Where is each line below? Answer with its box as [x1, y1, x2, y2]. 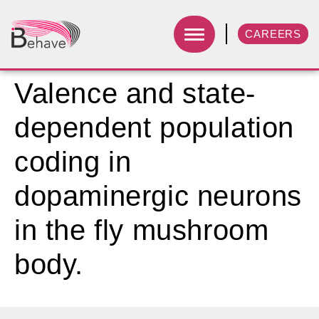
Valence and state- [14, 78, 256, 109]
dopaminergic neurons [14, 180, 303, 211]
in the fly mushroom [14, 214, 269, 246]
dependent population [14, 112, 295, 143]
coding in [14, 146, 132, 177]
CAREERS [245, 28, 301, 41]
